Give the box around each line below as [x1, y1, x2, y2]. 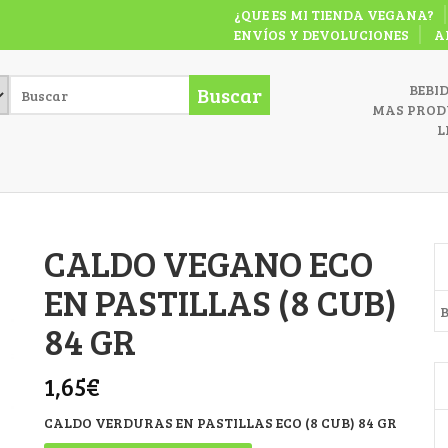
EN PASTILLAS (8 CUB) [44, 277, 397, 326]
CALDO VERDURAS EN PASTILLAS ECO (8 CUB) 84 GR [44, 413, 397, 432]
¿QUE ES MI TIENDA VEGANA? [234, 5, 434, 24]
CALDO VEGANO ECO [44, 238, 373, 287]
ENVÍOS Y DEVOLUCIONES [234, 25, 409, 44]
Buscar [197, 81, 262, 109]
